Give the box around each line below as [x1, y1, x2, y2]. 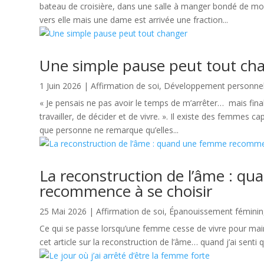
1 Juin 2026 [39, 80, 82, 92]
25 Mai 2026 [39, 206, 87, 217]
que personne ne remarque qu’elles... [39, 124, 179, 136]
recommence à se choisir [39, 180, 213, 202]
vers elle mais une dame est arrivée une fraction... [39, 14, 229, 26]
